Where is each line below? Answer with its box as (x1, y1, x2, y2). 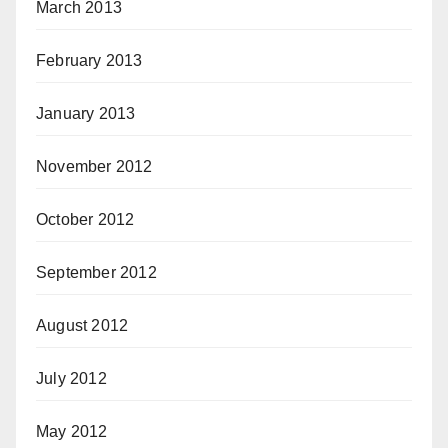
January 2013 (36, 105, 136, 122)
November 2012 (36, 158, 153, 175)
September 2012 (36, 264, 157, 281)
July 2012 (36, 370, 107, 387)
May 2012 (36, 423, 108, 440)
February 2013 (36, 52, 143, 69)
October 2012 (36, 211, 135, 228)
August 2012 (36, 317, 129, 334)
